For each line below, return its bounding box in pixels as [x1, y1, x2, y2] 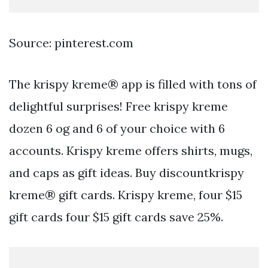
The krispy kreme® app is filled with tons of [9, 77, 257, 92]
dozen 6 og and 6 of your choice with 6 [9, 121, 225, 136]
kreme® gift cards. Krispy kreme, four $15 [9, 187, 242, 203]
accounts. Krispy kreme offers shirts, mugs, [9, 143, 252, 159]
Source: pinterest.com [9, 35, 133, 51]
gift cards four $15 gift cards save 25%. [9, 209, 223, 225]
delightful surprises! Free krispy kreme [9, 99, 228, 114]
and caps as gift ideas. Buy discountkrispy [9, 165, 244, 181]
